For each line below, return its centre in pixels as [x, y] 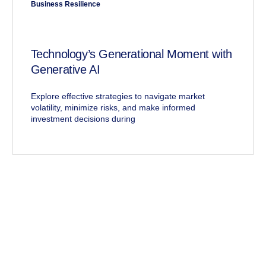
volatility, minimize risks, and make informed [113, 108]
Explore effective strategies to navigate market [118, 96]
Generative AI [65, 70]
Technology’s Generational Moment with [131, 54]
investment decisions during [83, 119]
